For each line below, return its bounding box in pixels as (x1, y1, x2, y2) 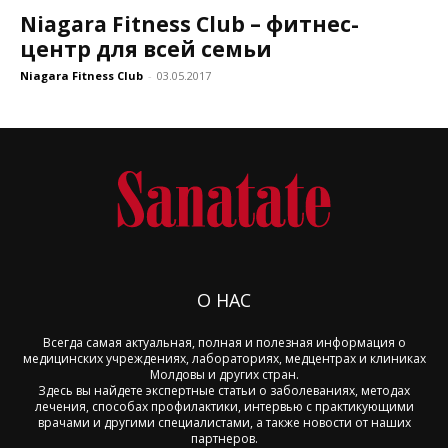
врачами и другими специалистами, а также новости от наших (37, 413, 411, 431)
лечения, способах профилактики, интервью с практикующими (34, 397, 414, 415)
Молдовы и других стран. (149, 365, 299, 383)
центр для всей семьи (20, 34, 272, 63)
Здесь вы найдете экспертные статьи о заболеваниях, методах (38, 381, 410, 399)
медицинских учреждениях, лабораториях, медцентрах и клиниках (22, 349, 426, 367)
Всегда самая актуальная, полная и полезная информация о (42, 333, 406, 351)
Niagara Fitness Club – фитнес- (20, 9, 359, 38)
